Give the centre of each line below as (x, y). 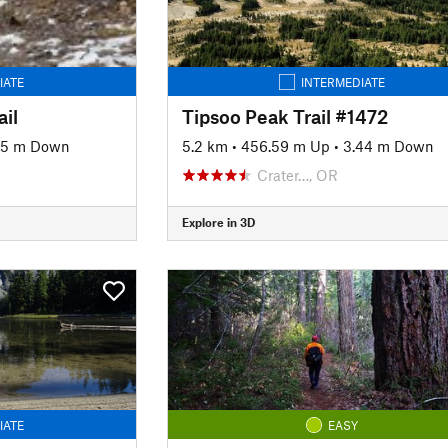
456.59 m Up (285, 145)
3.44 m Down (388, 145)
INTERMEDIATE (343, 81)
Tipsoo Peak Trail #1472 (284, 116)
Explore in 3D (218, 222)
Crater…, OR (297, 174)
